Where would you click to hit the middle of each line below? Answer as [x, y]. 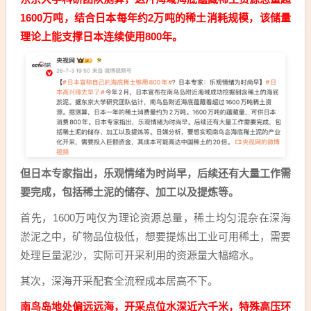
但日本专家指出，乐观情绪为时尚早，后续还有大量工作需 [155, 174]
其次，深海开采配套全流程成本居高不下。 [119, 281]
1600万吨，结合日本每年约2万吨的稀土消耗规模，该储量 [155, 18]
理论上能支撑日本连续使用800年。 [101, 36]
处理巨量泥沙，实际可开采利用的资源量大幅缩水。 [140, 255]
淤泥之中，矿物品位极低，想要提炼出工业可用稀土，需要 [155, 237]
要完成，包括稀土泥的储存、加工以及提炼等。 [129, 192]
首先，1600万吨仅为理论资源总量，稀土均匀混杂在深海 [155, 218]
